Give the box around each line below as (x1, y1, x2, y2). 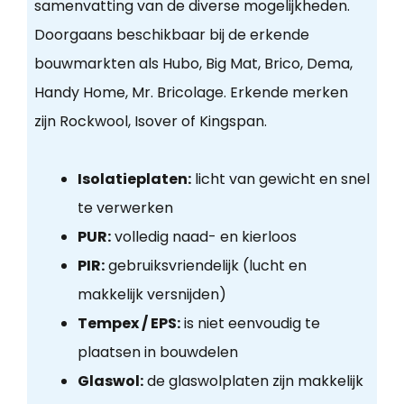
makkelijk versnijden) (77, 284, 226, 306)
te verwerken (77, 197, 173, 219)
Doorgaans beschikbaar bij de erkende (33, 24, 309, 46)
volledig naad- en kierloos (110, 226, 297, 248)
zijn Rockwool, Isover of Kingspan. (33, 111, 267, 133)
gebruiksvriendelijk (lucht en (104, 255, 307, 277)
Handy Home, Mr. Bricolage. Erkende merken (33, 82, 348, 104)
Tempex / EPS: (77, 313, 180, 335)
